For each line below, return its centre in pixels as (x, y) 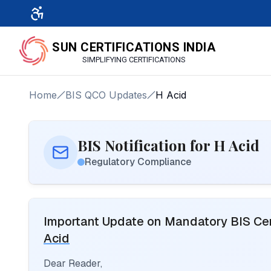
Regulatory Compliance (138, 162)
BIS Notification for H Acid (168, 145)
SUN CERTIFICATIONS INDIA (134, 47)
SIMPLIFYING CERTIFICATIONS (134, 59)
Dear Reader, (73, 263)
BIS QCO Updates (106, 95)
